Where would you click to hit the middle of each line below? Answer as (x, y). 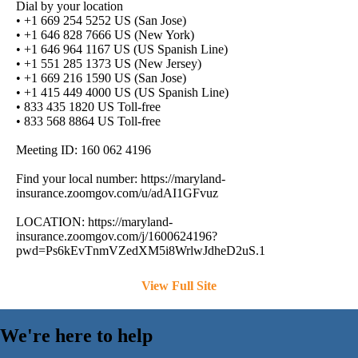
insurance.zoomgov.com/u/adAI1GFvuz (117, 193)
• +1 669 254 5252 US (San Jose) (101, 21)
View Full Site (179, 286)
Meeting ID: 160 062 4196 (84, 150)
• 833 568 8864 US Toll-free (88, 121)
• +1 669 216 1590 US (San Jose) (101, 78)
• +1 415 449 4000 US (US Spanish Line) (122, 93)
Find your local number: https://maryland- (121, 179)
